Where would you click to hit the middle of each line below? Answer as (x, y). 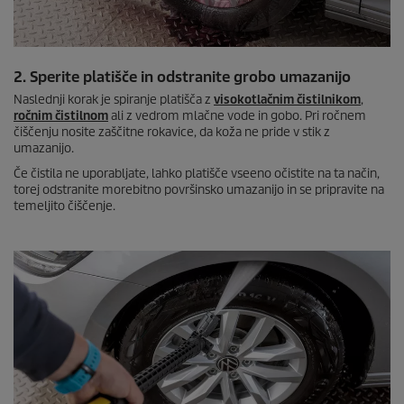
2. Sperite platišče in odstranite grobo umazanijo (182, 77)
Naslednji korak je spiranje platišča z (114, 100)
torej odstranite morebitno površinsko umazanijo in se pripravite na (199, 190)
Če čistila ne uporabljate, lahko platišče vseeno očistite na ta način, (197, 174)
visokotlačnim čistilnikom (287, 100)
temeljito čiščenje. (64, 206)
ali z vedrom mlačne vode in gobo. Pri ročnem (237, 116)
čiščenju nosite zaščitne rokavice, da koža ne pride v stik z (172, 132)
